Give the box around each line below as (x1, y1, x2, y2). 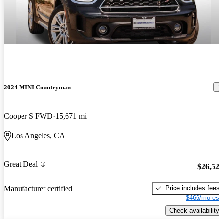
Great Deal (4, 160, 38, 169)
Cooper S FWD (4, 112, 53, 121)
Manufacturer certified (4, 184, 72, 193)
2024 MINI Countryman (4, 83, 71, 91)
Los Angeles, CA (11, 131, 65, 140)
